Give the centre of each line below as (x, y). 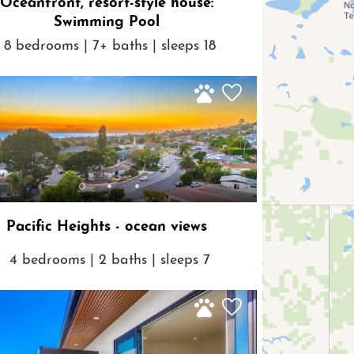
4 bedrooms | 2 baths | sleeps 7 (109, 260)
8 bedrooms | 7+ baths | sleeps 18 (109, 46)
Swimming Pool (106, 23)
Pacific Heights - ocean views (106, 228)
